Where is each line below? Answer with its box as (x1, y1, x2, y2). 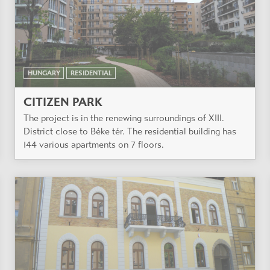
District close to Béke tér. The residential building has (24, 126, 236, 137)
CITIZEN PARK (24, 95, 102, 109)
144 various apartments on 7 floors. (24, 139, 164, 151)
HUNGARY (27, 69, 60, 77)
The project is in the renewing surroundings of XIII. (24, 113, 224, 124)
